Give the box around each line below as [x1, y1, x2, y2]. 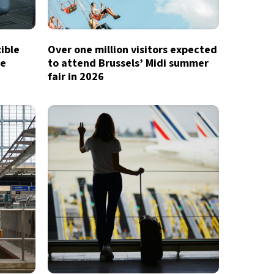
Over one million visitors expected [47, 42, 217, 57]
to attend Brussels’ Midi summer [47, 56, 209, 71]
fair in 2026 [47, 69, 104, 84]
